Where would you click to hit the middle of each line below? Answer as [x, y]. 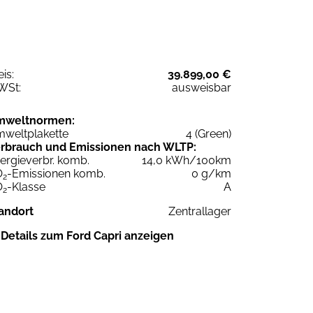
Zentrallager [200, 211]
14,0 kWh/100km [187, 160]
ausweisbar [202, 87]
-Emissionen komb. [56, 173]
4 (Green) [209, 133]
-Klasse [26, 187]
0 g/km [211, 173]
